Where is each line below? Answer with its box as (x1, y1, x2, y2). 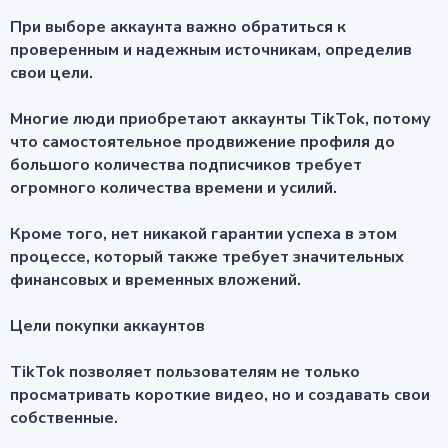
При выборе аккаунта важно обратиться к (10, 16, 346, 39)
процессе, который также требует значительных (10, 246, 404, 269)
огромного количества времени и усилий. (10, 177, 341, 200)
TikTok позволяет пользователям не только (10, 361, 360, 384)
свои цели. (10, 62, 93, 85)
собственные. (10, 407, 122, 430)
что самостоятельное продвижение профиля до (10, 131, 395, 154)
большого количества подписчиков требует (10, 154, 362, 177)
